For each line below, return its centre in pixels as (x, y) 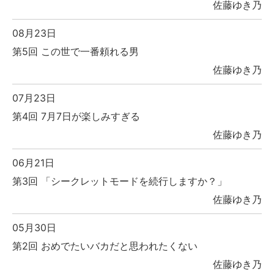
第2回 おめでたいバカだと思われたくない (105, 246)
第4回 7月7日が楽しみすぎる (76, 117)
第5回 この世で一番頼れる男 (76, 52)
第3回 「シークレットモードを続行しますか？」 (120, 181)
